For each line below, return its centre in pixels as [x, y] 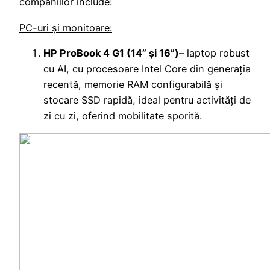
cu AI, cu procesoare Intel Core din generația [147, 69]
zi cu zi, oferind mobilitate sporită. [123, 116]
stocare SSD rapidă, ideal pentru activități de [147, 100]
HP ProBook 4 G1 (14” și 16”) [111, 53]
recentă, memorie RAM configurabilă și [133, 85]
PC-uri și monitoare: [66, 27]
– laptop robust [214, 53]
